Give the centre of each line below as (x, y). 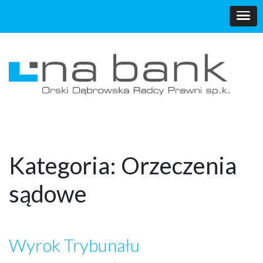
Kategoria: (65, 166)
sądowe (48, 194)
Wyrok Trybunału (74, 245)
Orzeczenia (179, 166)
